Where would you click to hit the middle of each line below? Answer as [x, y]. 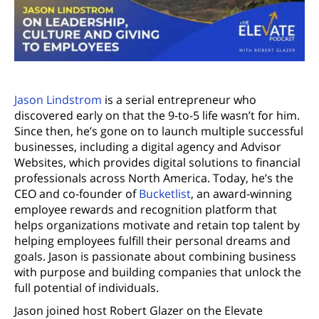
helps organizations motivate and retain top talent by [157, 225]
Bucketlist [165, 193]
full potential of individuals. [87, 287]
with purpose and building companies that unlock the [158, 272]
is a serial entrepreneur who [179, 99]
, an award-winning [241, 193]
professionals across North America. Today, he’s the [154, 178]
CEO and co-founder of [77, 193]
